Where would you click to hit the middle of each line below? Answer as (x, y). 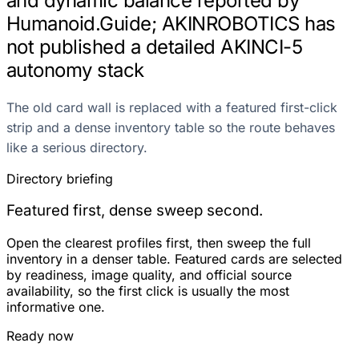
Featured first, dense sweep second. (135, 211)
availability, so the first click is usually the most (148, 291)
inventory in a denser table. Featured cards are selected (174, 259)
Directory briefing (60, 178)
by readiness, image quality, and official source (149, 275)
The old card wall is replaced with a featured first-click (172, 107)
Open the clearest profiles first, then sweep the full (159, 243)
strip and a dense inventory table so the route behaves (171, 127)
